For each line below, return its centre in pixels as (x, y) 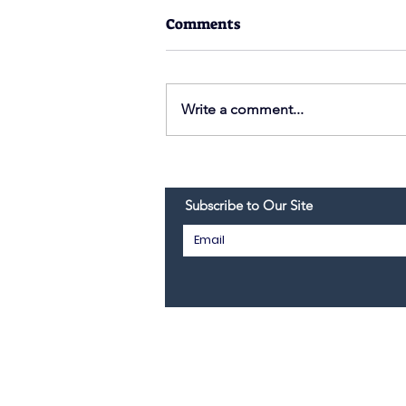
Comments (203, 24)
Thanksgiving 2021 (260, 123)
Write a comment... (242, 109)
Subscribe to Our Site (249, 205)
